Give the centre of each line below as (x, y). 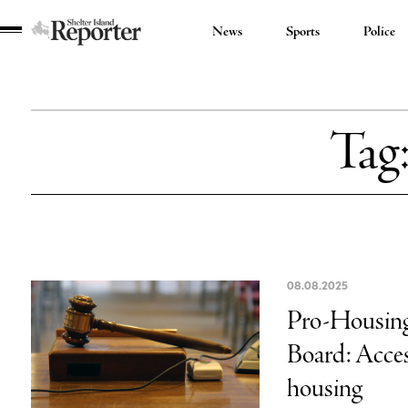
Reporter (44, 106)
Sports (303, 32)
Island (39, 82)
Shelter (41, 57)
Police (380, 32)
